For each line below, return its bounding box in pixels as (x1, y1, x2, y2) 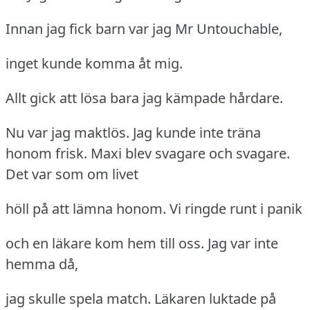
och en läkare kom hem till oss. (6, 234, 204, 253)
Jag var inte (208, 234, 278, 253)
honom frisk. (6, 144, 87, 163)
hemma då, (6, 255, 78, 274)
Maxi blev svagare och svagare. (91, 144, 290, 163)
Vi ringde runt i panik (170, 199, 302, 219)
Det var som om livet (6, 165, 138, 184)
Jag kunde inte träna (133, 123, 261, 143)
